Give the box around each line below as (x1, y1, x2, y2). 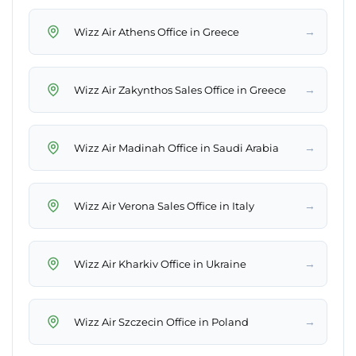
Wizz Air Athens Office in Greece (74, 25, 239, 38)
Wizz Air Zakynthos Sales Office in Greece (74, 83, 286, 96)
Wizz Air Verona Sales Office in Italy (74, 199, 254, 212)
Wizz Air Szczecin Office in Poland (74, 315, 249, 328)
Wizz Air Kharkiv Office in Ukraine (74, 257, 246, 270)
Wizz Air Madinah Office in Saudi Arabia (74, 141, 279, 154)
